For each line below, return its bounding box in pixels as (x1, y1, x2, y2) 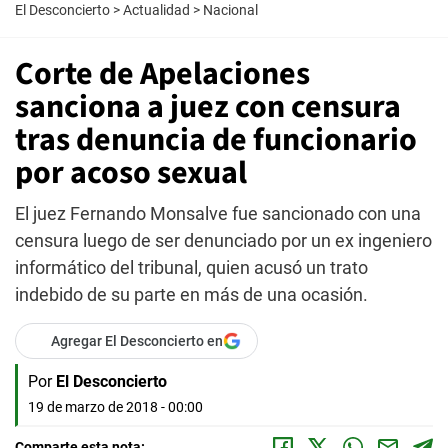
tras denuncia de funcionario (15, 117, 417, 163)
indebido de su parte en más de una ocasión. (15, 284, 368, 305)
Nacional (203, 2, 258, 18)
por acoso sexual (15, 150, 247, 196)
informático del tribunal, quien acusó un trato (15, 257, 368, 278)
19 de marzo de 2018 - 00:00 (28, 399, 203, 415)
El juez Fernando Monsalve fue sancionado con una (15, 203, 421, 224)
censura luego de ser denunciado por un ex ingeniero (15, 230, 432, 251)
